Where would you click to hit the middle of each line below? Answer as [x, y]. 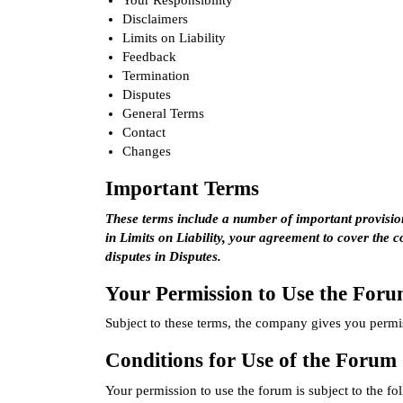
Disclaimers [155, 19]
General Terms [163, 114]
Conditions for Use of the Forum [251, 361]
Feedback [149, 57]
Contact [143, 133]
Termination [156, 76]
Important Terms [182, 189]
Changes [146, 152]
